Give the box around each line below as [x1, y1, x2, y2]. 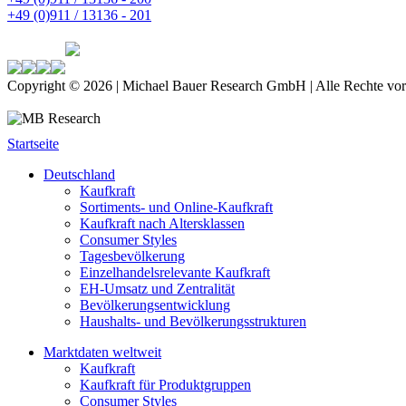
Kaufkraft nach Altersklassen [80, 215, 245, 231]
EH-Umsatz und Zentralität [80, 280, 235, 296]
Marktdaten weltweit [43, 343, 161, 360]
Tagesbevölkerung [80, 247, 185, 264]
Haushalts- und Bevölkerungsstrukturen [80, 313, 306, 329]
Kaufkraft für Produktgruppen [80, 376, 251, 392]
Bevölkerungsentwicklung [80, 296, 230, 313]
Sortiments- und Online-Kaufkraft [80, 198, 273, 215]
